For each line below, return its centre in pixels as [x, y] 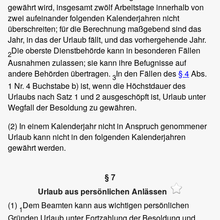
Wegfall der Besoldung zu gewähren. [72, 108]
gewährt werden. [37, 148]
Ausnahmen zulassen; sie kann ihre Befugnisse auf [97, 62]
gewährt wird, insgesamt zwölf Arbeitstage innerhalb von [106, 7]
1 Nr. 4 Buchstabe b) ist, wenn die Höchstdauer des [97, 86]
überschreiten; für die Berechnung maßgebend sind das [105, 28]
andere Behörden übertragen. [60, 73]
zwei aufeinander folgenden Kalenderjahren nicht [94, 18]
